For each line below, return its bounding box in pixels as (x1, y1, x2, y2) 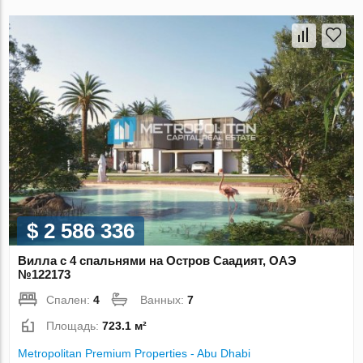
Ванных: (140, 293, 188, 307)
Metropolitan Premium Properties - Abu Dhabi (18, 347, 251, 361)
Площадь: (46, 319, 103, 333)
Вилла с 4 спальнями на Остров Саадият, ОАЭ (18, 254, 297, 268)
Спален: (46, 293, 94, 307)
